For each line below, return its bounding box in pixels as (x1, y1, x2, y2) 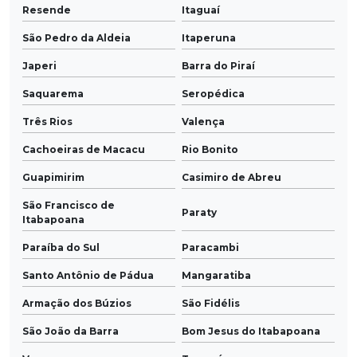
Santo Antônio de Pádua (22, 269, 154, 281)
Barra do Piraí (182, 59, 255, 72)
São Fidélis (182, 296, 240, 309)
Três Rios (22, 115, 73, 127)
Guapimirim (22, 171, 84, 183)
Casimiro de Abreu (182, 171, 281, 183)
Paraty (182, 206, 217, 218)
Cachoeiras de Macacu (22, 143, 145, 155)
